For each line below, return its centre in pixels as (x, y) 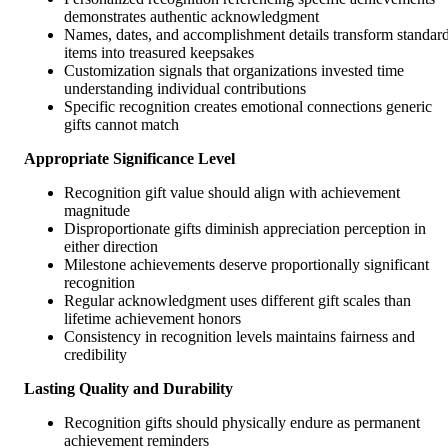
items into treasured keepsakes (159, 52)
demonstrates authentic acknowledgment (191, 16)
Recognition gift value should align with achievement (232, 192)
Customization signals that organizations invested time (234, 70)
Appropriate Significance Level (129, 158)
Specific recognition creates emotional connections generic (248, 106)
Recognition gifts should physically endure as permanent (242, 422)
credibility (95, 354)
